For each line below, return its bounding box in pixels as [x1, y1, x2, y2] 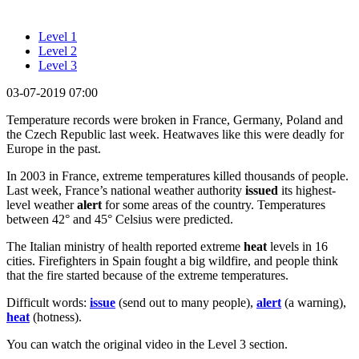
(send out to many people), [115, 295, 256, 309]
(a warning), [281, 295, 346, 309]
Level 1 [38, 29, 77, 43]
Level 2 [38, 43, 77, 58]
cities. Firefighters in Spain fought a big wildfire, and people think [6, 253, 338, 268]
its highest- [278, 183, 336, 197]
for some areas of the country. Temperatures [102, 197, 325, 212]
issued [245, 183, 278, 197]
